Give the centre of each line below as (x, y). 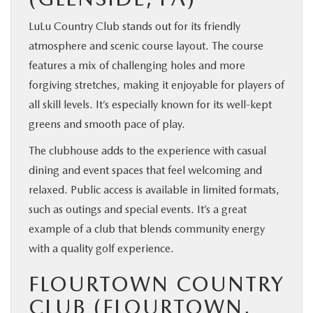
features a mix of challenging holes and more (137, 65)
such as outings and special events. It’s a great (138, 209)
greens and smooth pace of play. (107, 124)
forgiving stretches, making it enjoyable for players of (156, 85)
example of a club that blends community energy (147, 228)
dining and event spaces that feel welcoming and (145, 170)
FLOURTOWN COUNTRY (156, 283)
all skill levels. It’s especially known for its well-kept (150, 104)
